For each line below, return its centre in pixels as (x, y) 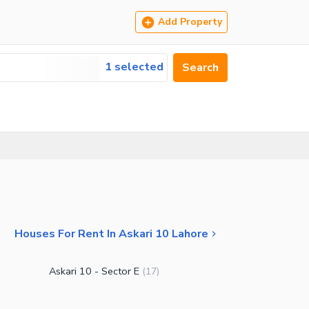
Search (200, 68)
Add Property (190, 22)
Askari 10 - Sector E (94, 271)
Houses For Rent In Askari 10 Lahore (111, 233)
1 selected (134, 67)
